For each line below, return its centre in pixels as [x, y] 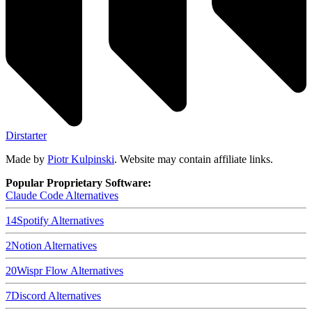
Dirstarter [26, 135]
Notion [26, 245]
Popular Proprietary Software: [78, 182]
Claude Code [34, 195]
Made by [25, 159]
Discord [29, 295]
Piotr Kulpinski [81, 159]
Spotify [33, 220]
